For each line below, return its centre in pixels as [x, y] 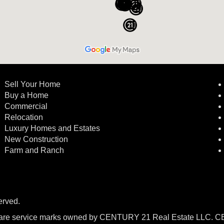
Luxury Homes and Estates [52, 128]
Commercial [27, 106]
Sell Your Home [33, 84]
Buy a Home [27, 95]
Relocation [24, 117]
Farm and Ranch [34, 150]
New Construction [37, 139]
